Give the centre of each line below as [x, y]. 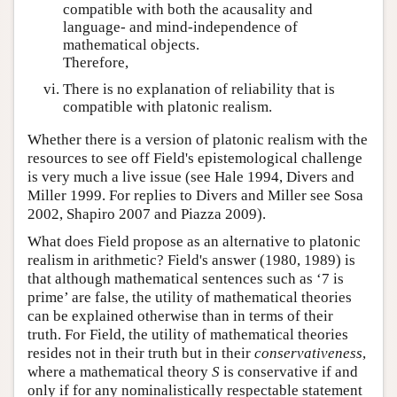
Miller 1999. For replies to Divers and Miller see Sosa [195, 196]
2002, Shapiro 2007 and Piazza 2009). [147, 214]
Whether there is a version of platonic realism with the [198, 140]
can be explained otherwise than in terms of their [180, 316]
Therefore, [96, 62]
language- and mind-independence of [180, 27]
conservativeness [308, 354]
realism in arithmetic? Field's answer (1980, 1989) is [191, 261]
